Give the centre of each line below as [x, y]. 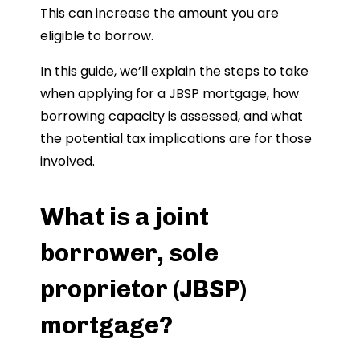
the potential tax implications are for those [176, 138]
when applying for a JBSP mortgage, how [170, 93]
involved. [67, 161]
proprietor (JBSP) [143, 288]
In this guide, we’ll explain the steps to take [174, 71]
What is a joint [125, 216]
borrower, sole [129, 252]
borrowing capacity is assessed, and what [172, 116]
